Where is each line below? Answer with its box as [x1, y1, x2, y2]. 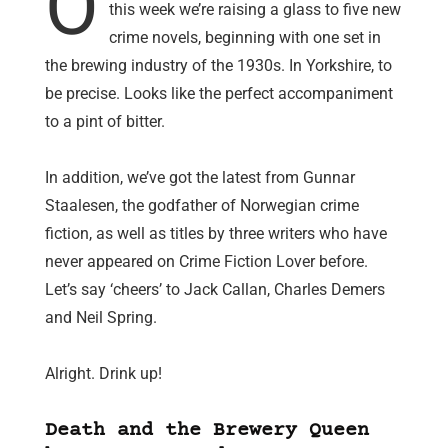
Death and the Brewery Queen [45, 419, 369, 443]
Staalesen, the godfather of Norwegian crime [45, 196, 359, 216]
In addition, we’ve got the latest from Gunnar [45, 168, 355, 188]
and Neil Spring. [45, 308, 157, 328]
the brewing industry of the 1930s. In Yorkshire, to [45, 56, 392, 76]
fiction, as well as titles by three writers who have [45, 224, 387, 244]
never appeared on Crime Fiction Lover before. [45, 252, 368, 272]
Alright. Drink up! [45, 364, 162, 384]
